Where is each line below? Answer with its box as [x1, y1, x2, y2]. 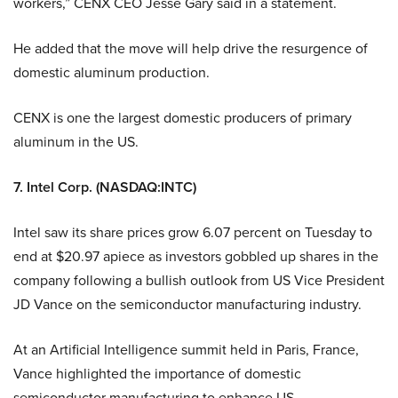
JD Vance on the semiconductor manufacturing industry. [13, 293, 362, 314]
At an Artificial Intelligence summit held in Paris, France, [13, 338, 359, 360]
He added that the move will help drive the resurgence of [13, 37, 368, 59]
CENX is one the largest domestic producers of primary [13, 107, 352, 128]
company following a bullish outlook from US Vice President [13, 269, 385, 291]
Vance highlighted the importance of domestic [13, 362, 301, 384]
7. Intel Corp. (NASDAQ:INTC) [13, 176, 196, 197]
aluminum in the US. [13, 131, 139, 152]
